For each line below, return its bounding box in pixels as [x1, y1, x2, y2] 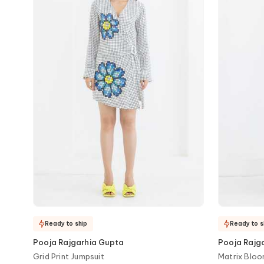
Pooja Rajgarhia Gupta [33, 237, 124, 247]
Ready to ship [45, 219, 87, 227]
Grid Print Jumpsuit [33, 252, 104, 261]
